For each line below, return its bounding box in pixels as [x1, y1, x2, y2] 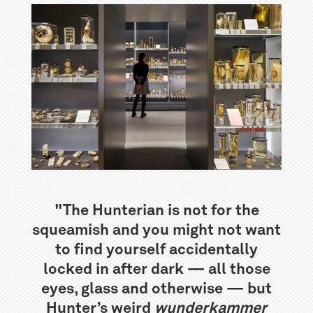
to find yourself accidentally [55, 242, 258, 258]
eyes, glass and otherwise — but [41, 281, 272, 297]
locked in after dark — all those [43, 261, 270, 277]
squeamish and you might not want [32, 222, 281, 238]
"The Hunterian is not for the [54, 203, 259, 219]
